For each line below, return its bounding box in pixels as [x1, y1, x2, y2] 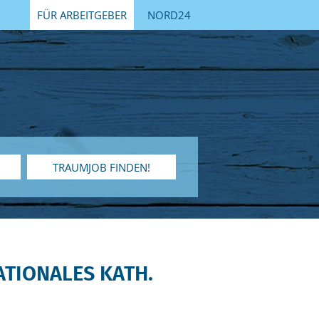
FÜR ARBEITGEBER [37, 8, 127, 22]
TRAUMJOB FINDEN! [53, 159, 151, 174]
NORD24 [147, 8, 191, 22]
